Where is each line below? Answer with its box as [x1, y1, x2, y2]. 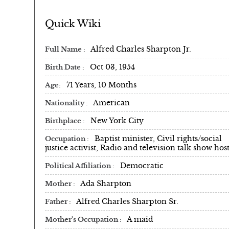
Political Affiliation [45, 162, 112, 170]
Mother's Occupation [45, 215, 120, 224]
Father [45, 197, 69, 206]
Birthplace [45, 117, 83, 125]
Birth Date [45, 63, 82, 72]
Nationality [45, 99, 86, 107]
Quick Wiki [45, 17, 101, 30]
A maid [127, 214, 153, 224]
